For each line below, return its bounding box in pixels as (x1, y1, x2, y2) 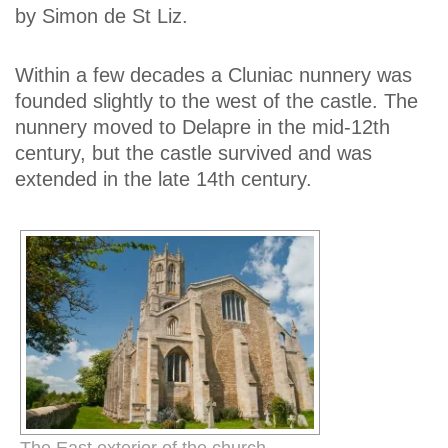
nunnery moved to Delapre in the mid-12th (15, 116, 390, 139)
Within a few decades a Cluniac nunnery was (15, 64, 412, 87)
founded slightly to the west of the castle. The (15, 90, 418, 113)
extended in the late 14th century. (15, 168, 312, 191)
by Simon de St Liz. (15, 4, 188, 27)
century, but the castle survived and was (15, 142, 372, 165)
